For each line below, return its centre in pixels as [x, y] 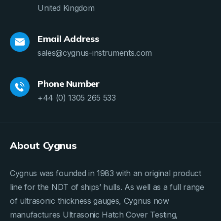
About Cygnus [43, 145]
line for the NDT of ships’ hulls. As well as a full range [107, 187]
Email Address [68, 38]
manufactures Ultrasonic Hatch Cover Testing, [94, 214]
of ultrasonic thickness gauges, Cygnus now [90, 201]
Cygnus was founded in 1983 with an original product [106, 173]
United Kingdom [66, 8]
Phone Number [69, 83]
